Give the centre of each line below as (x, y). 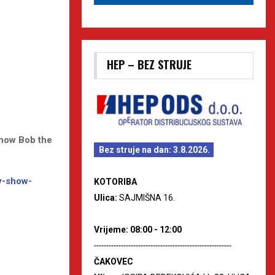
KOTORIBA (115, 181)
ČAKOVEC (114, 261)
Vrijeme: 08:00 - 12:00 (138, 229)
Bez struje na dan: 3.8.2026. (154, 149)
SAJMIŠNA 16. (147, 197)
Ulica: (107, 197)
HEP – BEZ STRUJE (149, 64)
